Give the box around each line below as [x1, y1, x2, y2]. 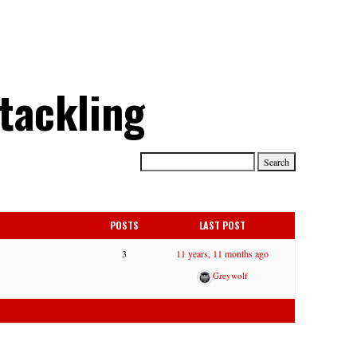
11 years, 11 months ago [176, 247, 269, 261]
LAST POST [199, 218, 246, 233]
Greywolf [213, 269, 249, 282]
